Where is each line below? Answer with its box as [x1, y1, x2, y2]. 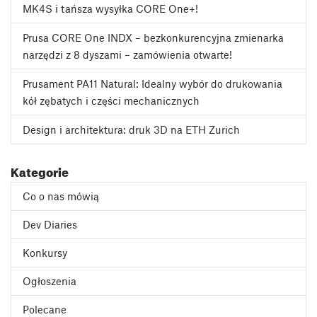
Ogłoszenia [23, 275, 76, 288]
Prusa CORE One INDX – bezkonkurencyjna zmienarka [23, 31, 284, 45]
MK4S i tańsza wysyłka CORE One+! [23, 2, 198, 16]
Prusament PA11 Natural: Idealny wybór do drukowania [23, 77, 282, 91]
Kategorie [11, 161, 69, 180]
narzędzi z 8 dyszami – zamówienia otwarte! [23, 48, 232, 62]
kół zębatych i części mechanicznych [23, 94, 200, 108]
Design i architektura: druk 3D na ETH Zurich [23, 123, 240, 137]
